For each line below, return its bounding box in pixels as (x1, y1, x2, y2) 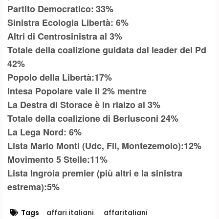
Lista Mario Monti (7, 139, 82, 152)
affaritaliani (104, 207, 148, 218)
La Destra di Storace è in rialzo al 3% (7, 98, 160, 111)
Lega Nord (18, 125, 64, 138)
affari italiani (46, 207, 94, 218)
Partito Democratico (7, 2, 91, 15)
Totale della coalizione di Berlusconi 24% (7, 111, 178, 125)
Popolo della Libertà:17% (7, 70, 114, 84)
